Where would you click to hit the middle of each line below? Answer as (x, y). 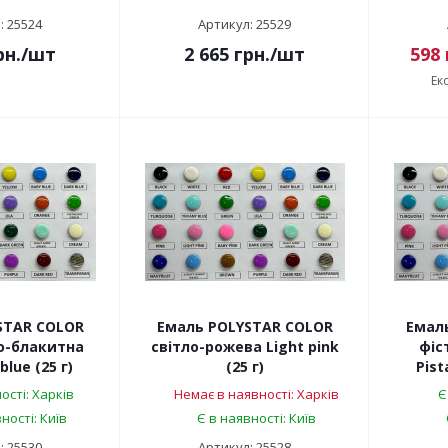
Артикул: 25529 (244, 24)
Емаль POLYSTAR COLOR (244, 327)
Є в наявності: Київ (256, 418)
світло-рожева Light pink (244, 347)
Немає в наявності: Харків (256, 394)
